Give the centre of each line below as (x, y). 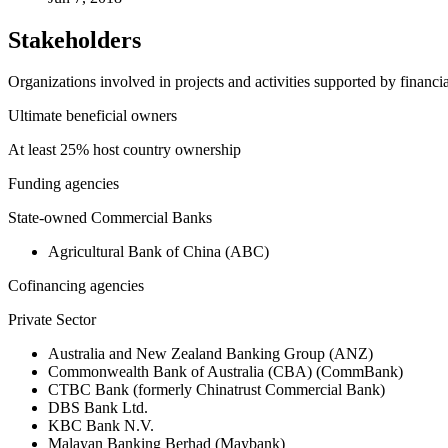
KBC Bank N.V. (101, 426)
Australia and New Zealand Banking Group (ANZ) (210, 354)
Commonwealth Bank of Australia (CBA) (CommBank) (225, 372)
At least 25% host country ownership (124, 150)
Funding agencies (63, 184)
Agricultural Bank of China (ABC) (158, 252)
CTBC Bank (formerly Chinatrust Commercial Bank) (216, 390)
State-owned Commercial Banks (110, 218)
